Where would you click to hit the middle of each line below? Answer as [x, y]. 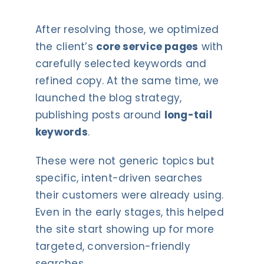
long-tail [188, 115]
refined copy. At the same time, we [127, 80]
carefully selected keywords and [121, 63]
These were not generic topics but [125, 161]
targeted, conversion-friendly [113, 246]
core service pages [147, 46]
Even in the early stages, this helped [129, 212]
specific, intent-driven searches [119, 178]
